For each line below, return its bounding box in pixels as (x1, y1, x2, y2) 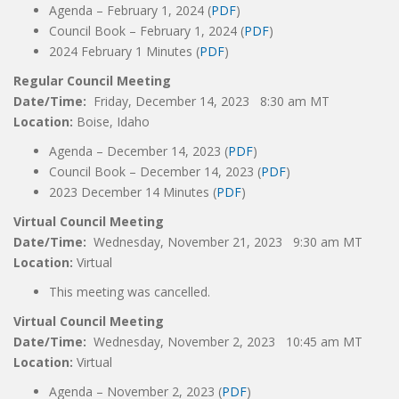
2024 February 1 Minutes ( (49, 43, 199, 60)
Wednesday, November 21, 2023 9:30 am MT (94, 233, 362, 250)
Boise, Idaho (77, 113, 150, 130)
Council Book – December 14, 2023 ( (49, 163, 261, 180)
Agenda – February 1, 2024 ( (49, 2, 211, 19)
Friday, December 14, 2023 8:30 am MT (94, 93, 330, 110)
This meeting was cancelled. (49, 283, 210, 300)
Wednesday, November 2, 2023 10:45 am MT (94, 333, 362, 350)
